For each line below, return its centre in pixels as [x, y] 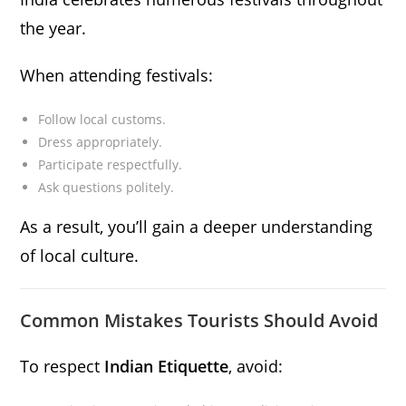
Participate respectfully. [111, 165]
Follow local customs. [102, 120]
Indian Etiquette [167, 367]
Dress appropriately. [101, 142]
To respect [63, 367]
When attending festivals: [117, 76]
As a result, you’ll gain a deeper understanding [197, 227]
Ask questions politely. [106, 188]
